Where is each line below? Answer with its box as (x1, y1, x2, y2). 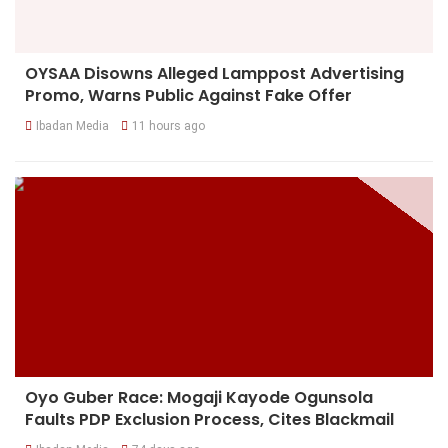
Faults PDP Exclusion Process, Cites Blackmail (25, 407, 394, 431)
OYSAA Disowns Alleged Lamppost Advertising (25, 61, 404, 85)
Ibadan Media (36, 118, 109, 133)
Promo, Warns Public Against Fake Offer (25, 83, 352, 107)
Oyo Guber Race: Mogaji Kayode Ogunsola (25, 385, 373, 409)
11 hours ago (132, 118, 205, 133)
